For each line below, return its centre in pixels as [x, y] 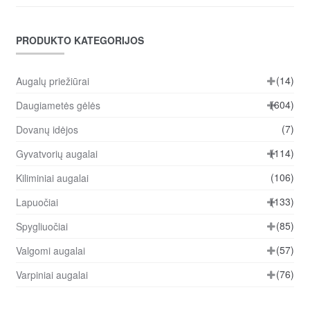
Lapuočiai [37, 202]
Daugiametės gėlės [58, 105]
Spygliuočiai [42, 226]
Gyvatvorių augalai [56, 153]
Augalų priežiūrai [52, 81]
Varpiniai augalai [52, 274]
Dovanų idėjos [47, 129]
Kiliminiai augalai [52, 177]
